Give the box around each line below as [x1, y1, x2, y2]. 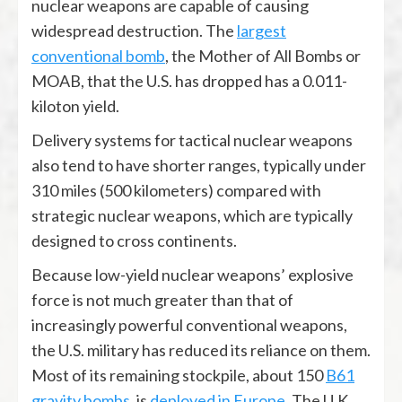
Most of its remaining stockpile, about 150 [31, 364, 326, 385]
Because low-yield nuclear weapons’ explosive [31, 264, 354, 284]
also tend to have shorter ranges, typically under [31, 154, 366, 175]
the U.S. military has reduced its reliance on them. [31, 339, 371, 360]
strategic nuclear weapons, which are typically [31, 205, 353, 225]
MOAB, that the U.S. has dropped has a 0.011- [31, 70, 347, 91]
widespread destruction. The [31, 20, 237, 40]
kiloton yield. [31, 95, 119, 116]
